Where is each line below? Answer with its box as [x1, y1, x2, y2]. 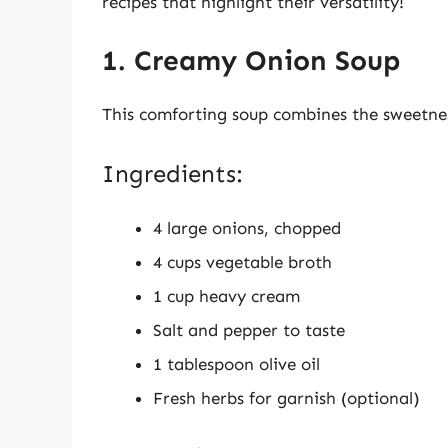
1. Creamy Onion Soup [102, 44, 400, 78]
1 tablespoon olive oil [153, 353, 320, 374]
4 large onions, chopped [153, 217, 341, 238]
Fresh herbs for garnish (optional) [153, 387, 420, 408]
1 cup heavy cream [153, 285, 300, 306]
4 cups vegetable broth [153, 251, 332, 272]
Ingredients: [102, 158, 243, 188]
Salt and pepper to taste [153, 319, 345, 340]
